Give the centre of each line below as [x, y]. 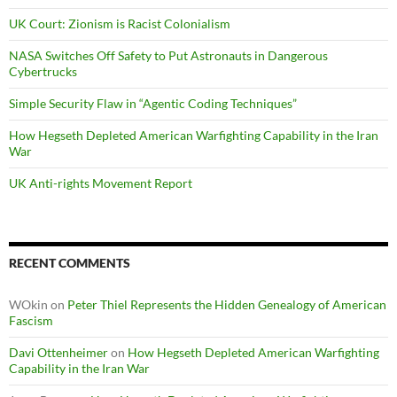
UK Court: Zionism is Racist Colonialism [120, 23]
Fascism [31, 320]
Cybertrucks [43, 71]
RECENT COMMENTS [70, 262]
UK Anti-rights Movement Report [101, 183]
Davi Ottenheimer [58, 352]
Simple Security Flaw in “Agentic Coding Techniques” [153, 103]
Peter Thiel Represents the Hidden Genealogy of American [227, 304]
